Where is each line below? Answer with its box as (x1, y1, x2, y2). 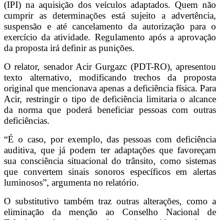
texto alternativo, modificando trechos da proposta (4, 72, 216, 83)
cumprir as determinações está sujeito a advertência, (4, 10, 216, 21)
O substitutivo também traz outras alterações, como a (4, 196, 216, 207)
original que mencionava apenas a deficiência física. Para (4, 83, 216, 94)
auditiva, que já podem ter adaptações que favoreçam (4, 145, 216, 156)
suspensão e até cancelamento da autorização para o (4, 21, 216, 32)
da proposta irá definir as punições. (4, 43, 135, 54)
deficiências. (4, 115, 50, 126)
